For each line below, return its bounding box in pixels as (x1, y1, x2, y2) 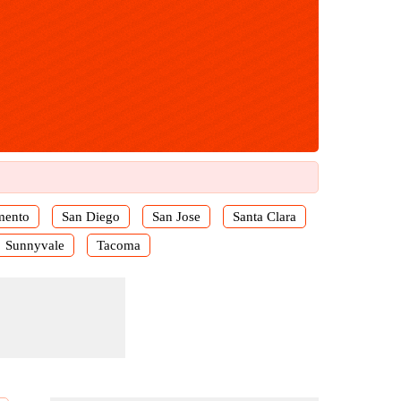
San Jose (152, 209, 200, 224)
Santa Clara (233, 209, 296, 224)
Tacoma (96, 238, 141, 252)
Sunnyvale (4, 238, 64, 252)
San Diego (62, 209, 120, 224)
